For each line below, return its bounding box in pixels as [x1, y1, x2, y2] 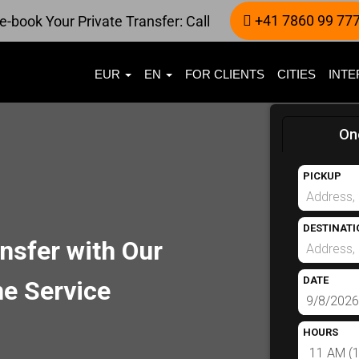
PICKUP [302, 170, 341, 182]
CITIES [277, 67, 316, 81]
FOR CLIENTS [185, 67, 264, 81]
